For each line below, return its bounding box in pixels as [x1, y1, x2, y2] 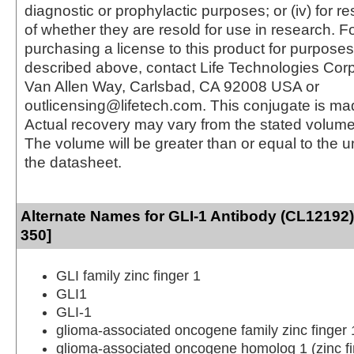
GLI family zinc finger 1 [56, 267, 201, 284]
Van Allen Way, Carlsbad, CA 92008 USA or [24, 77, 319, 95]
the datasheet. [24, 153, 122, 171]
